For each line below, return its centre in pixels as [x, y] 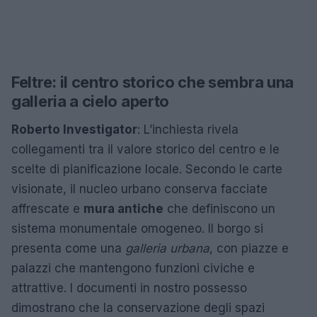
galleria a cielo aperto [91, 101]
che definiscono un [219, 208]
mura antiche [123, 208]
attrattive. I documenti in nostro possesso [129, 288]
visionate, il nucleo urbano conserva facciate [139, 189]
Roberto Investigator [74, 129]
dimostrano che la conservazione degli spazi [138, 307]
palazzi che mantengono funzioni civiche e [133, 268]
